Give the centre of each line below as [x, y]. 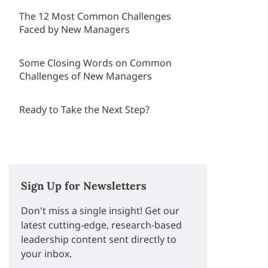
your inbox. [47, 254]
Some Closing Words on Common [96, 63]
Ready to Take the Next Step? [85, 109]
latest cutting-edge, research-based [102, 225]
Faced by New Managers [75, 29]
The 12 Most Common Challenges [95, 16]
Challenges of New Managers [86, 76]
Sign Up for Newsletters [84, 186]
